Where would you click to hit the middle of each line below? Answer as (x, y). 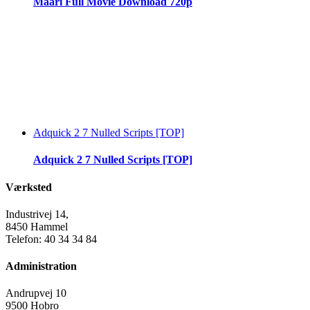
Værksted (29, 187)
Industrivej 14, (37, 214)
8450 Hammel (37, 226)
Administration (41, 266)
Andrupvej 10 (36, 293)
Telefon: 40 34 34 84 (51, 239)
